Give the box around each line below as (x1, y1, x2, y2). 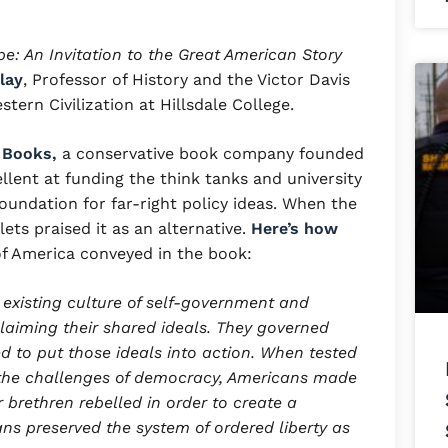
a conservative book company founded (57, 143, 364, 163)
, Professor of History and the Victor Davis (23, 69, 350, 89)
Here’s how (251, 218, 338, 238)
